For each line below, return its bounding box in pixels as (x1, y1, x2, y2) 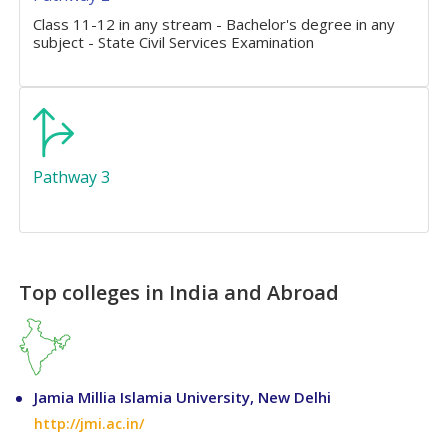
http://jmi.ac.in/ (34, 414, 145, 434)
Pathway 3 (33, 166, 111, 189)
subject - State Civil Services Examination (33, 32, 315, 53)
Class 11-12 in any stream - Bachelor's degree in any (33, 14, 396, 35)
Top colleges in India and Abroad (19, 279, 340, 307)
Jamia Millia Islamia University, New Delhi (34, 387, 332, 408)
